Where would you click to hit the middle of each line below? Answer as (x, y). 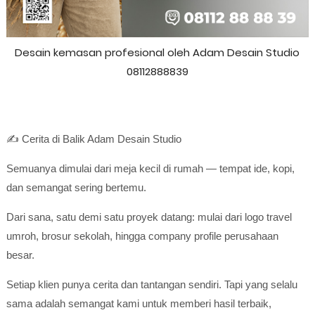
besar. (20, 255)
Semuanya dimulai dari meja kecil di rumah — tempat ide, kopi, (150, 168)
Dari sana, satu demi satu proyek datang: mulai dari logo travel (149, 217)
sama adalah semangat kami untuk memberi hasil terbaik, (139, 303)
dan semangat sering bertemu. (76, 187)
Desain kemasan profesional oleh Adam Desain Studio (157, 52)
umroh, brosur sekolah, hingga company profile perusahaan (142, 236)
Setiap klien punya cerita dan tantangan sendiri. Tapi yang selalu (152, 284)
